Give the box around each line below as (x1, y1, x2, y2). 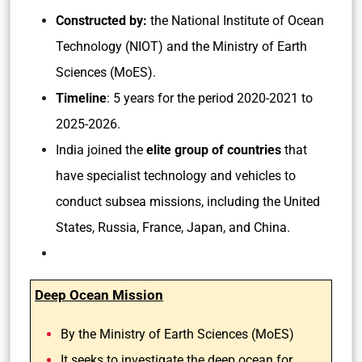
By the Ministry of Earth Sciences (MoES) (61, 326, 297, 342)
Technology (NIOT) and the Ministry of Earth (56, 39, 307, 54)
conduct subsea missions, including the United (56, 194, 320, 209)
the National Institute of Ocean (147, 13, 324, 28)
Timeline (56, 90, 107, 106)
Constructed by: (56, 13, 147, 28)
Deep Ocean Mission (35, 287, 163, 303)
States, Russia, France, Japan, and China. (56, 220, 290, 235)
